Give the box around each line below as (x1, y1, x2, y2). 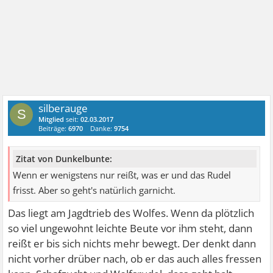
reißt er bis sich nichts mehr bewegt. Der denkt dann (8, 236, 257, 250)
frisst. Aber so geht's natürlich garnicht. (13, 183, 176, 197)
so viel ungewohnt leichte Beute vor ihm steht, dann (8, 221, 253, 235)
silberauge (38, 101, 88, 116)
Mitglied (38, 115, 65, 124)
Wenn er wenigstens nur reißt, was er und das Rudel (13, 168, 232, 182)
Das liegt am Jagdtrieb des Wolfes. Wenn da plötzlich (8, 205, 255, 220)
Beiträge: (38, 124, 69, 133)
